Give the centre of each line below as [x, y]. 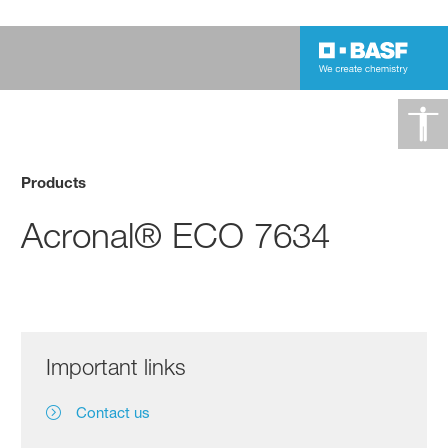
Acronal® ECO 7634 [176, 235]
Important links [116, 366]
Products [54, 181]
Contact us [113, 412]
